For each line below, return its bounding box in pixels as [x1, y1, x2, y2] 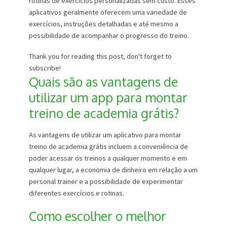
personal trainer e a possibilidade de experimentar [28, 177, 183, 186]
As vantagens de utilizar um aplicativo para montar [28, 130, 181, 140]
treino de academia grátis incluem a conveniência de [28, 142, 188, 152]
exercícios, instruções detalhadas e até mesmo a [28, 19, 178, 29]
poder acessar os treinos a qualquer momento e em [28, 154, 187, 163]
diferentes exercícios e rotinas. [28, 188, 124, 198]
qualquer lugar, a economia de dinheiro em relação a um [28, 165, 198, 175]
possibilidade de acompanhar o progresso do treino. [28, 31, 189, 41]
